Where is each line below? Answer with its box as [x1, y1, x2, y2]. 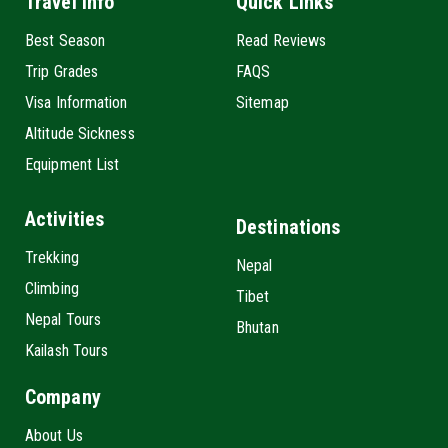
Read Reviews [236, 30, 327, 50]
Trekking [25, 247, 79, 267]
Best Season [25, 30, 106, 50]
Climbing [25, 278, 79, 298]
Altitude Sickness [25, 123, 135, 143]
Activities [25, 206, 104, 231]
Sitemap [236, 92, 289, 112]
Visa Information [25, 92, 128, 112]
